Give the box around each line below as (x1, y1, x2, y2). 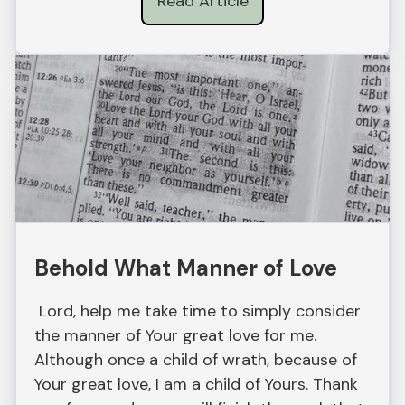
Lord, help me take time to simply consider (34, 299, 362, 322)
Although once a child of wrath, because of (34, 348, 358, 371)
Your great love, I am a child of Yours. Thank (34, 372, 359, 395)
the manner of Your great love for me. (34, 324, 317, 346)
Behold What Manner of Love (34, 253, 338, 282)
